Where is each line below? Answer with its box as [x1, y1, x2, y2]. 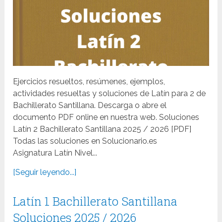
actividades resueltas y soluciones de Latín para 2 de [13, 88, 206, 98]
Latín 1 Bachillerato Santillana [13, 193, 178, 209]
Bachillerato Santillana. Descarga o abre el [13, 100, 167, 110]
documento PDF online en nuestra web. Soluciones [13, 112, 200, 122]
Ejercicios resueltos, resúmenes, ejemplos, [13, 76, 166, 86]
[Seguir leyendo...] [13, 167, 77, 177]
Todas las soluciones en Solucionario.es [13, 136, 158, 146]
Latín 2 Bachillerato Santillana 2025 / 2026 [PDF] [13, 124, 192, 134]
